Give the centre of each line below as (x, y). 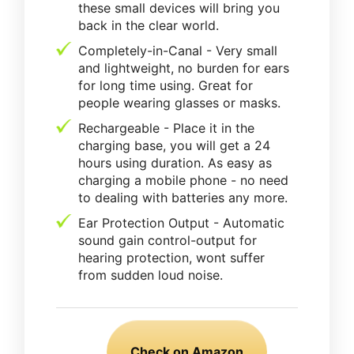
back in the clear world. (149, 25)
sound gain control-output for (168, 240)
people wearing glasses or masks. (179, 102)
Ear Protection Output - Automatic (181, 222)
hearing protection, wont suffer (171, 257)
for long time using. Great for (166, 85)
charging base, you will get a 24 (174, 145)
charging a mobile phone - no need (183, 180)
